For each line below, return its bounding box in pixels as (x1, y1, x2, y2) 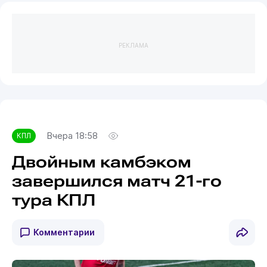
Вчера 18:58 (46, 131, 98, 142)
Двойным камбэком (11, 153, 191, 172)
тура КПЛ (11, 191, 96, 210)
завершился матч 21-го (11, 172, 222, 191)
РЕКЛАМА (119, 41, 148, 49)
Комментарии (33, 227, 95, 238)
